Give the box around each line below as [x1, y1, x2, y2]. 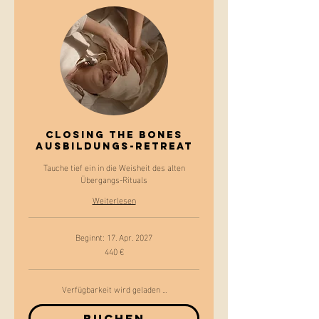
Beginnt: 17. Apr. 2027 [75, 228, 152, 244]
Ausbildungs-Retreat [35, 140, 193, 152]
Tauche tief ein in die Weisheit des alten [43, 158, 185, 174]
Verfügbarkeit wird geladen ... [61, 280, 167, 296]
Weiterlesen [92, 191, 136, 207]
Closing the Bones [45, 128, 183, 141]
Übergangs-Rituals [80, 170, 147, 187]
